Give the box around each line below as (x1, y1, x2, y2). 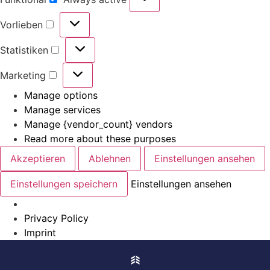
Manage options (24, 89, 98, 101)
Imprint (24, 226, 56, 239)
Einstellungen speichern (10, 177, 118, 190)
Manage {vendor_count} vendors (24, 118, 172, 130)
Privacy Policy (24, 212, 89, 224)
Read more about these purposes (24, 132, 176, 145)
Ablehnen (89, 152, 131, 165)
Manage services (24, 103, 101, 116)
